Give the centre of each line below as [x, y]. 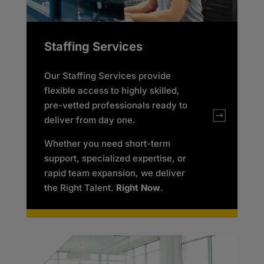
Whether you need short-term [107, 143]
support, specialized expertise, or [115, 158]
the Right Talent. [80, 187]
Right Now [138, 187]
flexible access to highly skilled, [112, 90]
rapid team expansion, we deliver [114, 173]
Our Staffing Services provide [107, 75]
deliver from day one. [90, 120]
